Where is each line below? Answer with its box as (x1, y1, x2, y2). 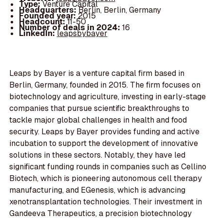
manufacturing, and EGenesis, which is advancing (9, 185, 186, 196)
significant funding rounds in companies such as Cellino (9, 162, 207, 172)
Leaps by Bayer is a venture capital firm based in (9, 68, 185, 79)
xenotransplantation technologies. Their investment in (9, 197, 202, 207)
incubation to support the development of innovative (9, 138, 199, 149)
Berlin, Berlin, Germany (78, 4, 161, 15)
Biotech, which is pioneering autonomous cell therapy (9, 173, 202, 184)
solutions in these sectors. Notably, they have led (9, 150, 186, 161)
